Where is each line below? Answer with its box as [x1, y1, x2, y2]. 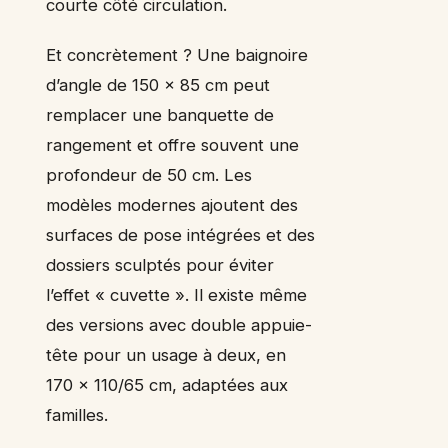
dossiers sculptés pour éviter [46, 255, 274, 276]
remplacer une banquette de [46, 105, 274, 126]
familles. [46, 405, 108, 426]
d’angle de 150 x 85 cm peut [46, 75, 270, 96]
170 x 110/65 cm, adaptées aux [46, 375, 288, 396]
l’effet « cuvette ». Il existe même [46, 285, 307, 306]
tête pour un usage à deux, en [46, 345, 286, 366]
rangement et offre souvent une [46, 135, 299, 156]
